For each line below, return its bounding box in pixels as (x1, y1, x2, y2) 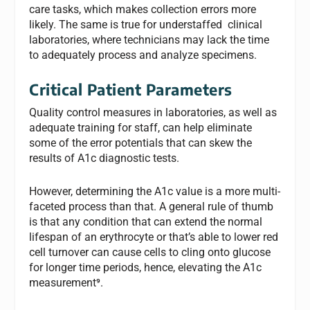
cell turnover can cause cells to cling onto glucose (29, 245, 271, 259)
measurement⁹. (29, 275, 104, 289)
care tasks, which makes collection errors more (29, 2, 257, 16)
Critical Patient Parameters (29, 80, 232, 100)
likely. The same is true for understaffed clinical (29, 17, 263, 31)
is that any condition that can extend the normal (29, 215, 263, 228)
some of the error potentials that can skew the (29, 136, 253, 150)
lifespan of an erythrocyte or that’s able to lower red (29, 230, 279, 244)
